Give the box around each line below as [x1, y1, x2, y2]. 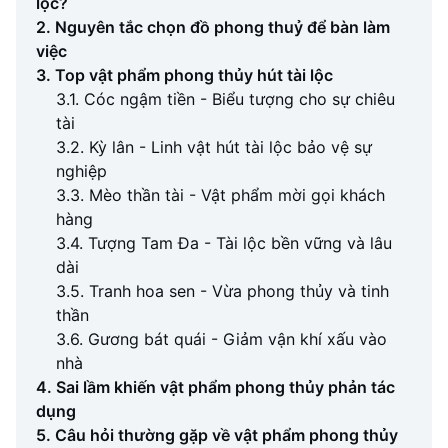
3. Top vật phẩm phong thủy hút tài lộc [36, 65, 333, 85]
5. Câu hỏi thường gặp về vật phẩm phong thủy [36, 425, 398, 445]
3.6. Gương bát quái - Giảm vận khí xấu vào [56, 329, 387, 349]
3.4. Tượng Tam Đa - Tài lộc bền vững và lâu [56, 233, 392, 253]
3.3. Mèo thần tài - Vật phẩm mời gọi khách [56, 185, 385, 205]
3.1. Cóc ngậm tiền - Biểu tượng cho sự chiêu [56, 89, 395, 109]
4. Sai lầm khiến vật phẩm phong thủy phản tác [36, 377, 395, 397]
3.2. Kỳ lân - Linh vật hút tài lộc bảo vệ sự [56, 137, 372, 157]
